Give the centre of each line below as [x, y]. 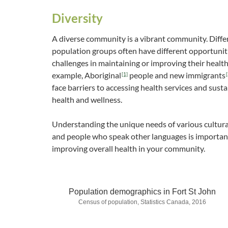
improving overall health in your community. [129, 148]
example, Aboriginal [87, 75]
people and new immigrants [177, 75]
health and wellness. [87, 99]
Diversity [77, 18]
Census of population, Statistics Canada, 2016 [142, 202]
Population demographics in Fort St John [142, 192]
